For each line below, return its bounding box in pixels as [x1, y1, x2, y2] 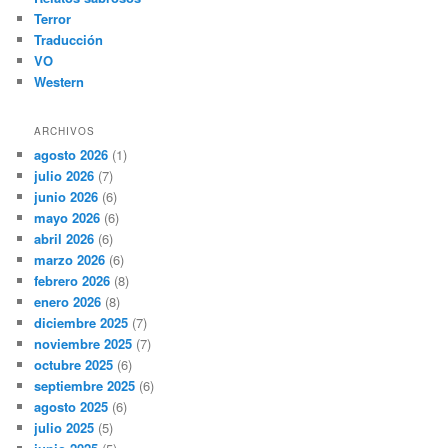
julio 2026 [34, 166, 95, 186]
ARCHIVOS [34, 124, 96, 139]
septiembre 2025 [34, 376, 136, 396]
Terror [34, 9, 72, 28]
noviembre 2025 [34, 334, 133, 354]
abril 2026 [34, 229, 95, 249]
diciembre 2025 [34, 313, 129, 333]
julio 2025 [34, 418, 95, 438]
